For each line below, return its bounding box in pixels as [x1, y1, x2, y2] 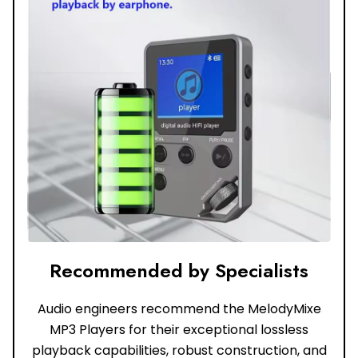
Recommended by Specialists [50, 257, 308, 285]
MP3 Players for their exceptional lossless [50, 320, 308, 340]
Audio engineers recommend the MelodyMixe [37, 300, 321, 319]
